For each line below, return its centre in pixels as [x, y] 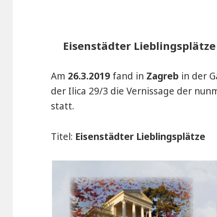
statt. [63, 106]
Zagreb [163, 76]
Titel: [62, 137]
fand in [128, 76]
